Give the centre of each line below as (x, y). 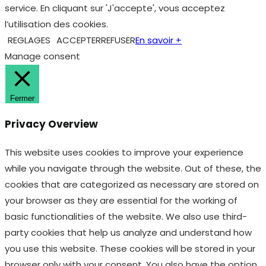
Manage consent (42, 56)
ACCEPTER (79, 40)
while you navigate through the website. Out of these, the (133, 169)
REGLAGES (29, 40)
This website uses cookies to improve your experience (124, 153)
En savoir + (159, 40)
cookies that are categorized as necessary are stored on (132, 185)
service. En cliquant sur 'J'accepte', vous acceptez (115, 8)
